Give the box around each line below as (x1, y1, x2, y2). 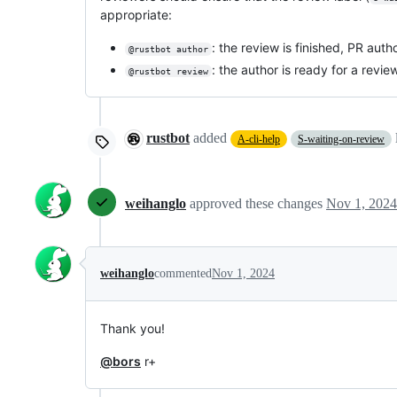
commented (154, 266, 212, 280)
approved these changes (190, 196, 326, 211)
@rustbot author (128, 44, 208, 54)
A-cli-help (237, 132, 280, 145)
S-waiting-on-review (298, 132, 385, 145)
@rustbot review (128, 66, 208, 76)
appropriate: (100, 7, 172, 22)
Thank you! (100, 320, 165, 336)
